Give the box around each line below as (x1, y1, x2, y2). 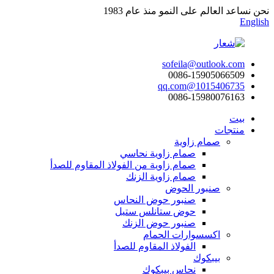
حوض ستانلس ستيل (115, 206, 196, 217)
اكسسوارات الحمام (143, 229, 220, 240)
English (240, 17, 269, 27)
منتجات (215, 125, 245, 135)
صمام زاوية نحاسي (120, 148, 196, 158)
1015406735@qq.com (196, 81, 245, 91)
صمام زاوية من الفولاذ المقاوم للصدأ (50, 160, 196, 170)
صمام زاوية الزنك (126, 171, 196, 182)
